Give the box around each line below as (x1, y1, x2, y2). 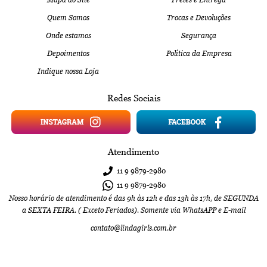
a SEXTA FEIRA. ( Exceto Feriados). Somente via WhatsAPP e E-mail (21, 206, 246, 215)
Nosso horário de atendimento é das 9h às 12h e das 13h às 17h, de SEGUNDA (8, 194, 259, 203)
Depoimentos (47, 49, 89, 58)
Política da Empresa (166, 49, 232, 58)
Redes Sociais (107, 92, 160, 103)
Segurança (181, 31, 216, 40)
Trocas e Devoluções (167, 13, 231, 22)
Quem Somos (47, 13, 89, 22)
